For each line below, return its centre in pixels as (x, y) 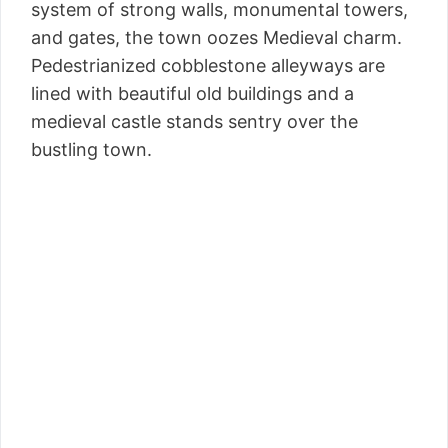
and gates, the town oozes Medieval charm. (216, 38)
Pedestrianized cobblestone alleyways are (208, 66)
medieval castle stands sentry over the (194, 122)
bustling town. (91, 150)
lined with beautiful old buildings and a (192, 94)
